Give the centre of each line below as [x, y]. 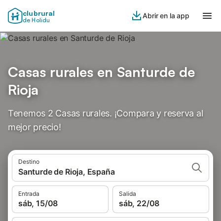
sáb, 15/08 [38, 203]
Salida [128, 194]
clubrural [39, 13]
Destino [29, 162]
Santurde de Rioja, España [67, 172]
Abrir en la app [166, 16]
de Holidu [37, 20]
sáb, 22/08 [139, 203]
